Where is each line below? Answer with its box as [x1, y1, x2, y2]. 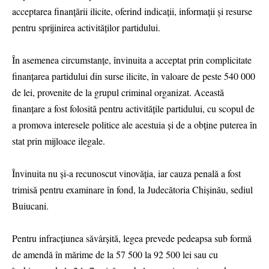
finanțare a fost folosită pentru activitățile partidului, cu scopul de [12, 102, 255, 115]
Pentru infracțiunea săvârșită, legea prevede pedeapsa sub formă [12, 232, 252, 245]
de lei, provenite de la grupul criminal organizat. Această [12, 86, 224, 99]
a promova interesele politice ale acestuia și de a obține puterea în [12, 118, 257, 131]
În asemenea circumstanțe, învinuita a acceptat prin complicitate [12, 53, 252, 67]
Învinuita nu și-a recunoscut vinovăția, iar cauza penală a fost [12, 167, 241, 180]
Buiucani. [12, 199, 49, 213]
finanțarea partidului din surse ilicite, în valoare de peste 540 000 [12, 70, 255, 83]
